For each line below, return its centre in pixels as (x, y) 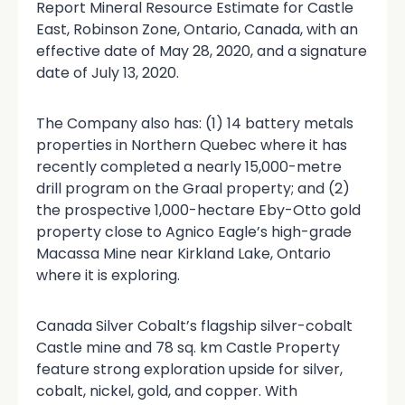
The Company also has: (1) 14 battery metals (195, 123)
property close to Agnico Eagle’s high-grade (194, 231)
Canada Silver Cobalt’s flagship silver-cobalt (194, 325)
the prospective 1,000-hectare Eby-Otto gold (198, 210)
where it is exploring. (108, 275)
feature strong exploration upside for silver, (189, 369)
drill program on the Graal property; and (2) (193, 188)
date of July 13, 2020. (108, 72)
